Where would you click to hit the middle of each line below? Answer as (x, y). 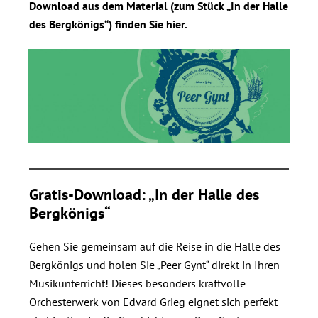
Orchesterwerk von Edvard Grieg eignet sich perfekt (153, 301)
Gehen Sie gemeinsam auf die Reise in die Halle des (155, 246)
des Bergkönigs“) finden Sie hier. (109, 24)
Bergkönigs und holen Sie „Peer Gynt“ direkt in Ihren (154, 264)
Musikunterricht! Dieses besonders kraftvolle (137, 283)
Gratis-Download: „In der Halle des (144, 194)
